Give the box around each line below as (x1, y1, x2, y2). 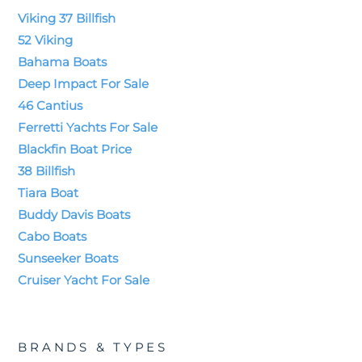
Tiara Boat (18, 184, 79, 200)
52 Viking (18, 32, 74, 48)
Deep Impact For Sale (18, 75, 149, 91)
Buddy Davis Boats (18, 206, 131, 222)
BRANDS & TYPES (18, 339, 168, 355)
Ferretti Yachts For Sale (18, 119, 158, 135)
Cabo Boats (18, 228, 87, 244)
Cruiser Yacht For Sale (18, 271, 150, 288)
